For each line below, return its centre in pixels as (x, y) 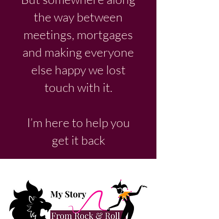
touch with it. (78, 87)
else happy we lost (78, 70)
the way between (78, 17)
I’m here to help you (78, 122)
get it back (78, 140)
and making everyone (78, 52)
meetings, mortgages (78, 34)
